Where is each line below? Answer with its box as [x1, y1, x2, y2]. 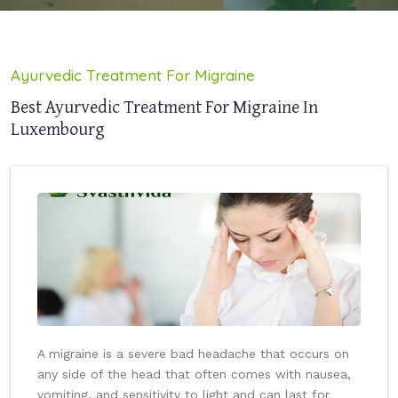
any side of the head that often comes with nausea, [37, 367, 351, 382]
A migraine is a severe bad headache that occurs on [37, 346, 349, 362]
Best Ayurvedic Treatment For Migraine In [11, 93, 318, 120]
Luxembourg [11, 115, 105, 142]
